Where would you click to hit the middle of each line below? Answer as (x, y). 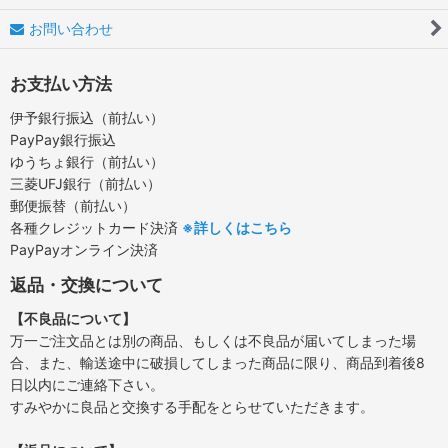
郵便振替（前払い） (73, 205)
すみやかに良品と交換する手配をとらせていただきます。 (192, 406)
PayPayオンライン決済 (84, 249)
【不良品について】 (73, 318)
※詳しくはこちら (237, 227)
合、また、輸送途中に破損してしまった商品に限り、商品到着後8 (217, 362)
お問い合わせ (71, 28)
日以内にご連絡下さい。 (87, 384)
